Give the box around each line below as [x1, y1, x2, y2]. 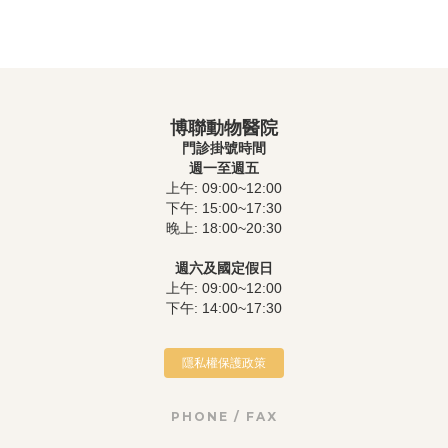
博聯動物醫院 [170, 118, 278, 138]
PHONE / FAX [170, 409, 278, 424]
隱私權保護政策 [182, 355, 266, 370]
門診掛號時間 [182, 140, 266, 156]
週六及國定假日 [175, 260, 273, 276]
